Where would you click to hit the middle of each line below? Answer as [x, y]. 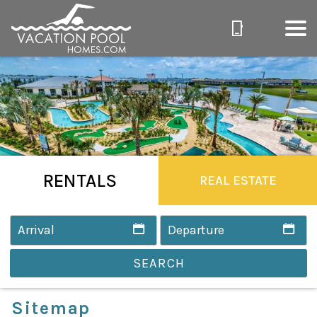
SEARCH [158, 264]
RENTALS [79, 180]
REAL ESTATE [238, 180]
